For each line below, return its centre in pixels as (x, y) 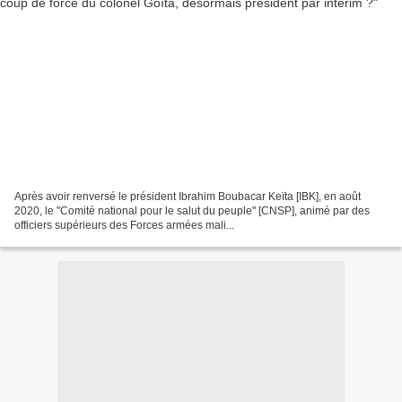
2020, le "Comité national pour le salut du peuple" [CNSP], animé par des (192, 210)
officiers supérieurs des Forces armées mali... (124, 225)
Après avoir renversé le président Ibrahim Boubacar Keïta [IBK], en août (188, 196)
